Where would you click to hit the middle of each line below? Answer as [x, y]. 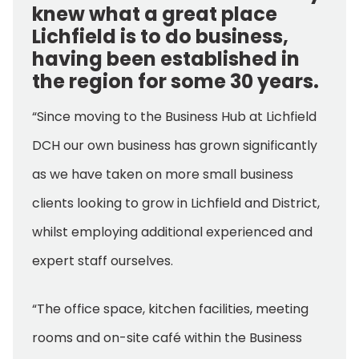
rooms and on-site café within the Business [167, 338]
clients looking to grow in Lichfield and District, [176, 204]
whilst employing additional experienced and [172, 232]
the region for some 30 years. [175, 82]
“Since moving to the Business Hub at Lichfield [174, 117]
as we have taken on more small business [163, 175]
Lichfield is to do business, [160, 37]
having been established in [166, 59]
